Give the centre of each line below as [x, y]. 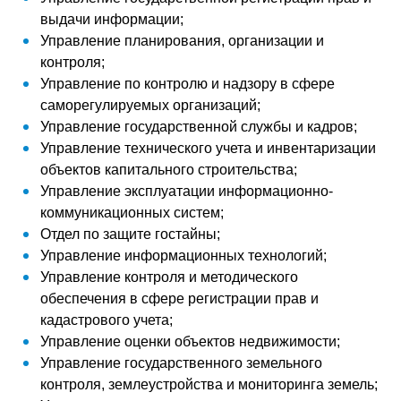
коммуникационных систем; [132, 213]
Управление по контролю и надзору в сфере [188, 84]
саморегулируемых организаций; [150, 105]
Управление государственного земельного [181, 363]
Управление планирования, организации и [182, 41]
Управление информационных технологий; [183, 256]
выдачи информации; [112, 19]
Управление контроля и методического [169, 277]
